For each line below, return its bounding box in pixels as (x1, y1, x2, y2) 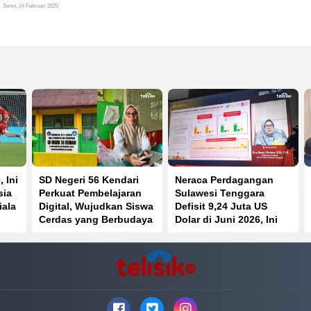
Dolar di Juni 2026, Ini (174, 214, 278, 226)
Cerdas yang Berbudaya (38, 214, 153, 226)
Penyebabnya (174, 227, 239, 239)
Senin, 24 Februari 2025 (3, 1, 58, 9)
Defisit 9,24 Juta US (174, 201, 267, 212)
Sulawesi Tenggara (174, 187, 264, 199)
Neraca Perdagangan (174, 174, 274, 186)
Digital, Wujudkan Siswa (38, 201, 153, 212)
